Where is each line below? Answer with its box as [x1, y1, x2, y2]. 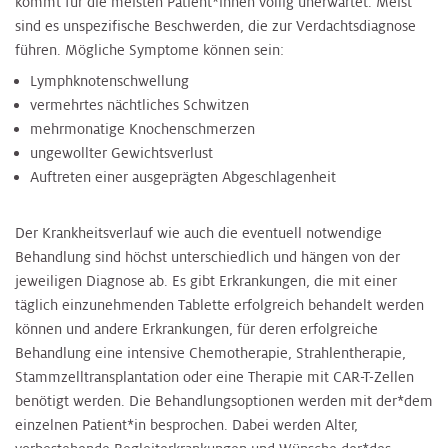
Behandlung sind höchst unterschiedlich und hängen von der [15, 247, 400, 266]
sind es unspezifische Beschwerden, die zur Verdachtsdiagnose [15, 16, 416, 35]
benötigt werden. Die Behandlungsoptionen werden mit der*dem [15, 391, 433, 410]
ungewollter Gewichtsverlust [30, 144, 213, 163]
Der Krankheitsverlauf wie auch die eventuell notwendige [15, 223, 382, 242]
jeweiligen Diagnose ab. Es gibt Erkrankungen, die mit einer [15, 271, 397, 290]
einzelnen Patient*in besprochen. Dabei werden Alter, [15, 415, 358, 434]
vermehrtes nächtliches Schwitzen [30, 96, 249, 115]
